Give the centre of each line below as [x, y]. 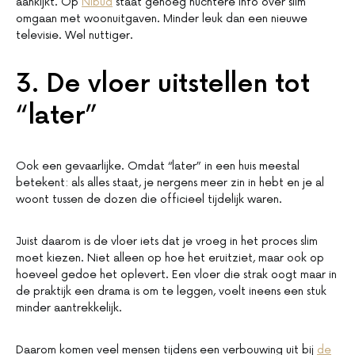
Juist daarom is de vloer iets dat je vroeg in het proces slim [167, 242]
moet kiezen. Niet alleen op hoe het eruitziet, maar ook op [170, 258]
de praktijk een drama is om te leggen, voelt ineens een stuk [171, 292]
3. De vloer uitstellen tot [163, 85]
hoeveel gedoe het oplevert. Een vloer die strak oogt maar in [176, 275]
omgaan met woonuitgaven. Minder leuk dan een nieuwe [162, 19]
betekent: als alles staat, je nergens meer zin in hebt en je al [170, 183]
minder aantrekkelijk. [69, 308]
